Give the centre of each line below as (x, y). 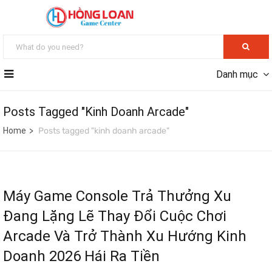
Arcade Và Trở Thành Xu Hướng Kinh (125, 236)
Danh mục (237, 75)
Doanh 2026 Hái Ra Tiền (81, 257)
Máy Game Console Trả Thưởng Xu (117, 196)
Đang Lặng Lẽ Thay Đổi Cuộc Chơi (115, 216)
